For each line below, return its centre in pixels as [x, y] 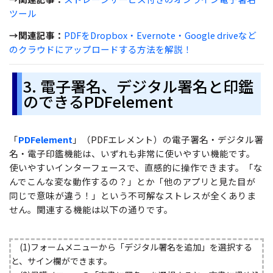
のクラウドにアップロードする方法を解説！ [101, 49]
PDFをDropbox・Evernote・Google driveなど [160, 35]
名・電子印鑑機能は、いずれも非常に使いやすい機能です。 [132, 153]
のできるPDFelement [98, 101]
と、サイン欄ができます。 [62, 261]
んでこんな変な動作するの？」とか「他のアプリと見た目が [132, 181]
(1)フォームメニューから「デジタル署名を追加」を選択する [132, 246]
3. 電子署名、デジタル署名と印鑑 [138, 86]
